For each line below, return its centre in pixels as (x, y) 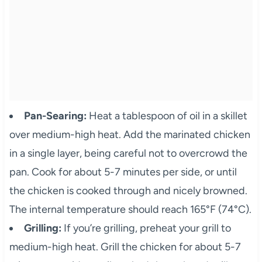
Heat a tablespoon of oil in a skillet (167, 116)
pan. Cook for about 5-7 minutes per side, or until (123, 172)
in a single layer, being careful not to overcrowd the (128, 153)
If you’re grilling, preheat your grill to (146, 228)
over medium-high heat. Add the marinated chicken (130, 134)
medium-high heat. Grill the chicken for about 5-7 (125, 247)
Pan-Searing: (55, 116)
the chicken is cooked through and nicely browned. (128, 190)
